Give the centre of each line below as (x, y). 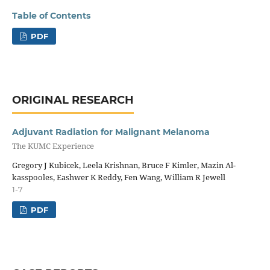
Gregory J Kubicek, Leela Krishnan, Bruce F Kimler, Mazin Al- (124, 165)
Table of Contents (51, 15)
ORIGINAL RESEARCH (73, 100)
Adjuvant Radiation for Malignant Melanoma (111, 132)
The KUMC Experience (53, 146)
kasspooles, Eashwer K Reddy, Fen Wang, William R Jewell (118, 177)
